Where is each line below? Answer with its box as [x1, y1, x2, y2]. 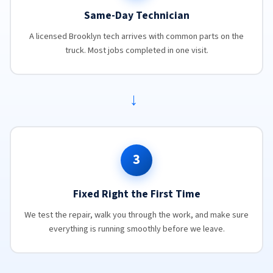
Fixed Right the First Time [73, 186, 200, 202]
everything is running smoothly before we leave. [48, 222, 225, 235]
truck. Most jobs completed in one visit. [65, 43, 208, 57]
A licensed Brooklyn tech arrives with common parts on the [29, 29, 244, 43]
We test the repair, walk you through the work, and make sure [24, 208, 249, 221]
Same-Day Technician [83, 7, 190, 23]
